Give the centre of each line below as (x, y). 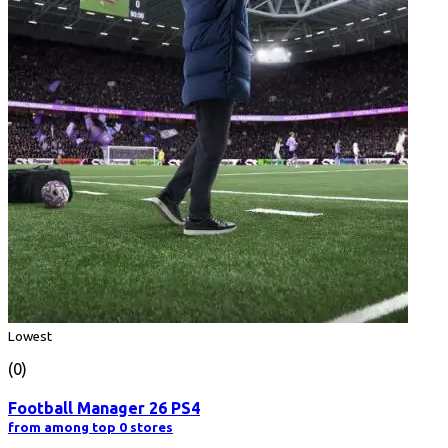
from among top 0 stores (90, 428)
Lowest (30, 336)
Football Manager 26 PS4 (104, 408)
